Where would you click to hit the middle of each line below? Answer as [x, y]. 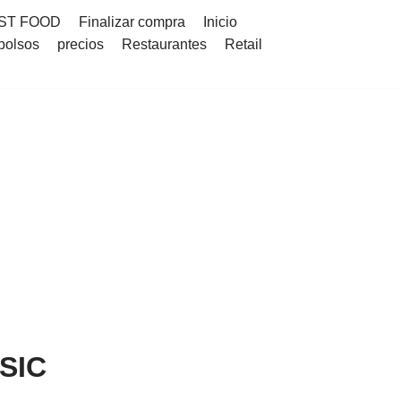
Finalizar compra [132, 21]
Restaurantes [164, 44]
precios [81, 44]
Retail [243, 44]
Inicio [220, 21]
